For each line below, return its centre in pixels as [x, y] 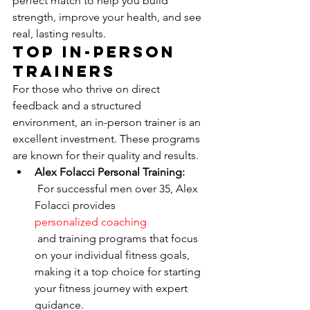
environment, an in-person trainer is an [108, 122]
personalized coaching [91, 222]
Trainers [64, 71]
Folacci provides [76, 205]
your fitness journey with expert [112, 288]
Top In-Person [98, 52]
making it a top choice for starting [119, 272]
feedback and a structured [78, 106]
